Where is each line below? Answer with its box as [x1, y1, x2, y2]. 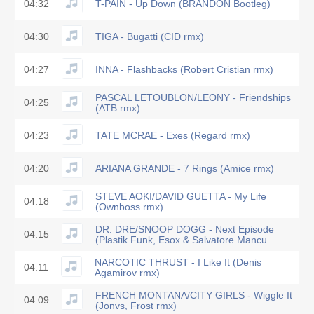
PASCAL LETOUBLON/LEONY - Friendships [95, 92, 291, 103]
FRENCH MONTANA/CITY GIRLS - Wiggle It [95, 289, 292, 301]
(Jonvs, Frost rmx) [95, 300, 177, 311]
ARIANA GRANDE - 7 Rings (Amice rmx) [95, 163, 274, 174]
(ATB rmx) [95, 102, 140, 114]
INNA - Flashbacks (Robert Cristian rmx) [95, 64, 273, 75]
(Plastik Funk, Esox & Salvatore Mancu [95, 234, 267, 245]
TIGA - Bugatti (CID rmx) [95, 32, 204, 42]
